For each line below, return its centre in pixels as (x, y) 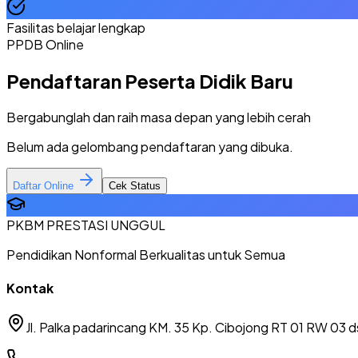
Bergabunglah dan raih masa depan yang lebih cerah (159, 117)
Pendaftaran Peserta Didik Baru (150, 80)
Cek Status (135, 185)
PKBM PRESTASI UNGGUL (86, 225)
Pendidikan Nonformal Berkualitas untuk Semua (146, 254)
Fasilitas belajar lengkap (76, 27)
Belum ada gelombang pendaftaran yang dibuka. (150, 146)
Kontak (30, 288)
